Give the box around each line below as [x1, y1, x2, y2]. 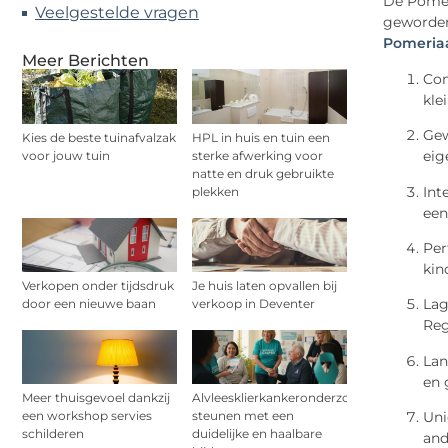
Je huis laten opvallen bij [192, 277, 337, 293]
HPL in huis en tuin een [192, 129, 330, 145]
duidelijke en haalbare [192, 426, 322, 442]
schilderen [22, 426, 84, 442]
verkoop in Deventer [192, 295, 315, 311]
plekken [192, 183, 239, 199]
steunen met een [192, 408, 294, 424]
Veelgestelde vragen [35, 3, 199, 23]
